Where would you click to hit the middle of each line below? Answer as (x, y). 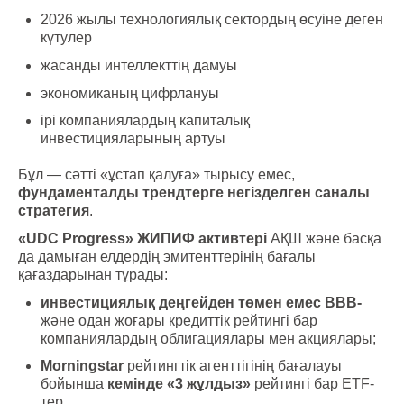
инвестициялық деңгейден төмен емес (181, 302)
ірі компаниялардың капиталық (145, 121)
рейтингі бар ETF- (312, 384)
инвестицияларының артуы (133, 139)
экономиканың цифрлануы (130, 93)
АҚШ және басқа (324, 238)
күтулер (66, 38)
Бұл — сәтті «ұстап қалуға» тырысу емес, (156, 175)
